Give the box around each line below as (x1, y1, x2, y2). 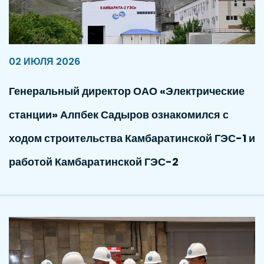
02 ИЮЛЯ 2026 (9, 54, 80, 68)
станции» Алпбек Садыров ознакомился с (9, 107, 229, 122)
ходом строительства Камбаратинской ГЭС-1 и (9, 130, 255, 146)
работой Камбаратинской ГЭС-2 (9, 154, 179, 169)
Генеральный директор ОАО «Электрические (9, 83, 245, 98)
